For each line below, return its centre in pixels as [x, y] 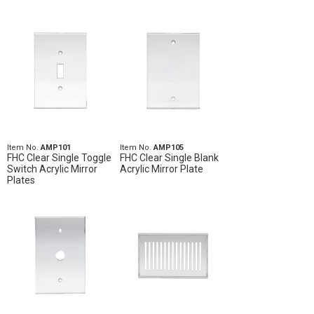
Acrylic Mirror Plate [161, 169]
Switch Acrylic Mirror [52, 169]
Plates [21, 180]
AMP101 [56, 148]
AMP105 [168, 148]
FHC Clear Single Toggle [59, 158]
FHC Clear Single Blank [169, 158]
